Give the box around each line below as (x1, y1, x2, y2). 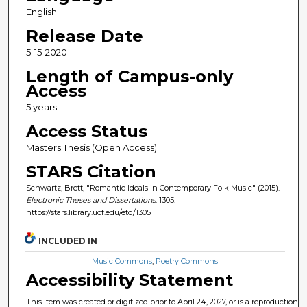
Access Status (25, 121, 147, 141)
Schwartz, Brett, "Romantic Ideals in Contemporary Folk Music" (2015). (25, 182, 280, 193)
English (25, 5, 57, 17)
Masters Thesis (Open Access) (25, 141, 157, 153)
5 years (25, 101, 57, 112)
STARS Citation (25, 161, 156, 182)
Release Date (25, 25, 143, 46)
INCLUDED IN (38, 236, 98, 247)
